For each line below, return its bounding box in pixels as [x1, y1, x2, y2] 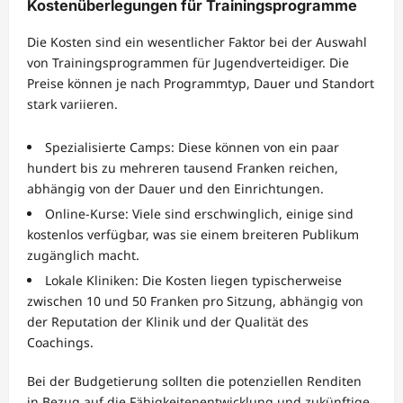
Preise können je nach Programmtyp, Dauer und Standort [27, 74, 374, 92]
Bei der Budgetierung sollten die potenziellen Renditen [27, 372, 362, 390]
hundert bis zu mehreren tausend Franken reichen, [27, 158, 338, 176]
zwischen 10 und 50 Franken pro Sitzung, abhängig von [27, 291, 363, 309]
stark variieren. [27, 94, 118, 112]
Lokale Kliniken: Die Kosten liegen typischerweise [45, 271, 342, 289]
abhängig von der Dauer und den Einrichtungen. [27, 179, 324, 197]
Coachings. [27, 333, 94, 351]
